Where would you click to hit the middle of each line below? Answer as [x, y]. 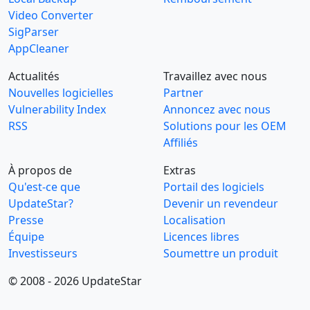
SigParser [34, 32]
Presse [26, 220]
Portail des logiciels [214, 187]
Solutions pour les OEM [225, 126]
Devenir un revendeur [221, 203]
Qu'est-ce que [44, 187]
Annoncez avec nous [217, 109]
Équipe [26, 237]
